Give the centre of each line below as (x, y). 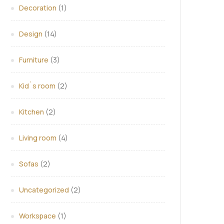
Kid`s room (37, 86)
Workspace (37, 216)
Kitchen (31, 112)
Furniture (34, 60)
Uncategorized (44, 190)
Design (31, 34)
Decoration (38, 8)
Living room (38, 138)
